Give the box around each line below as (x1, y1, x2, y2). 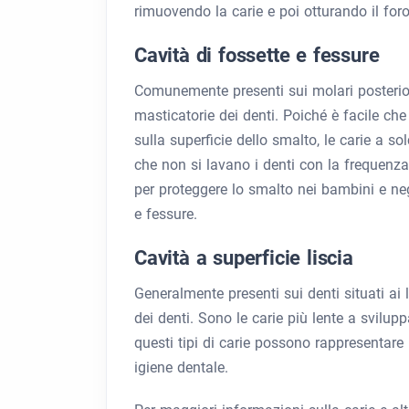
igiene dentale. (134, 359, 228, 377)
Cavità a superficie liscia (134, 246, 353, 270)
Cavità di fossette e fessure (134, 44, 380, 68)
